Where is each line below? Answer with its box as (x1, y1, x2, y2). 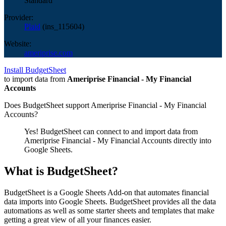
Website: (4, 39, 31, 48)
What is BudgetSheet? (4, 164, 118, 178)
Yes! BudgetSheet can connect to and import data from (24, 127, 198, 136)
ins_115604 (45, 22, 82, 31)
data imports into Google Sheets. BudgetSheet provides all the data (4, 197, 216, 206)
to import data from (4, 74, 67, 83)
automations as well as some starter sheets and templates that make (4, 206, 214, 215)
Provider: (4, 13, 33, 22)
